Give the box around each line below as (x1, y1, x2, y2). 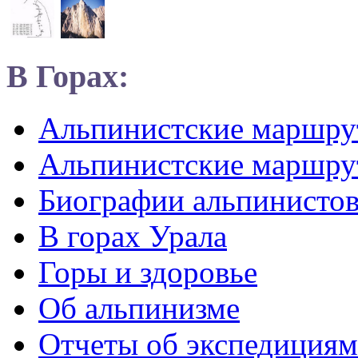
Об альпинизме (38, 290, 240, 325)
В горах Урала (38, 218, 227, 253)
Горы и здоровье (38, 254, 257, 289)
